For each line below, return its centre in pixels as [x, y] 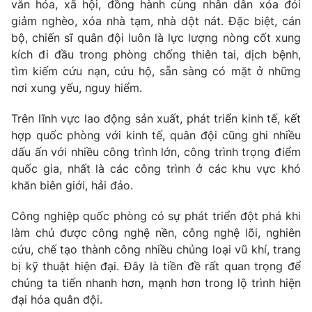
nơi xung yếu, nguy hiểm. [77, 87]
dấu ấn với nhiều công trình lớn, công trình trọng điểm [156, 151]
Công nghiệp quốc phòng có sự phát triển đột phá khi [156, 216]
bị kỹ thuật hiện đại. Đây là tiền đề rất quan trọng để [156, 266]
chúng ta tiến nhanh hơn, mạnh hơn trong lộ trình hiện [156, 282]
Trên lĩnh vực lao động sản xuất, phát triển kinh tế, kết [156, 118]
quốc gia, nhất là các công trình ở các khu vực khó [156, 168]
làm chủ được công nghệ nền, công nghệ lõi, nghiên [156, 232]
